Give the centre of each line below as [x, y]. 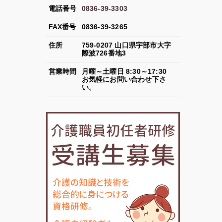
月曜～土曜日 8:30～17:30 [124, 72]
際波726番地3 [104, 53]
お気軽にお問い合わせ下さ [124, 80]
